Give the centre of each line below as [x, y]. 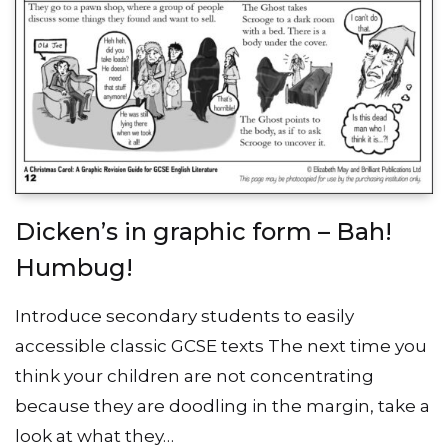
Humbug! [74, 268]
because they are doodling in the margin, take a [222, 406]
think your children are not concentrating [194, 376]
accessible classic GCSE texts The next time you [221, 346]
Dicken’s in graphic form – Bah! [203, 232]
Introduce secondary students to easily [184, 316]
